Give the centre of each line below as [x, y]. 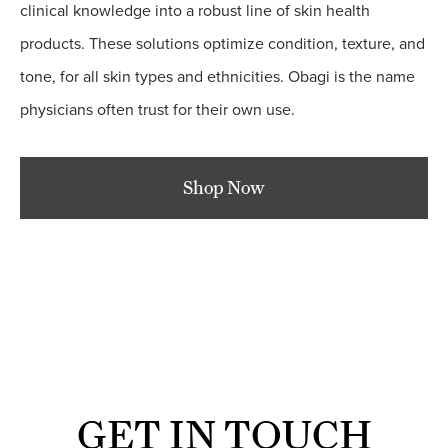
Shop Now [224, 188]
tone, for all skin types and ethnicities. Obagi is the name [217, 76]
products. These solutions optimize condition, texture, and [222, 43]
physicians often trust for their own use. [157, 109]
